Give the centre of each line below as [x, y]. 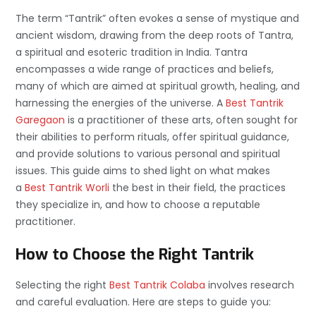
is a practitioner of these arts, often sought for [181, 120]
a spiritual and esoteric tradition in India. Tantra [132, 52]
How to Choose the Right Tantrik [135, 254]
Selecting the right [62, 285]
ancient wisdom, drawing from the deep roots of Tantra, [154, 35]
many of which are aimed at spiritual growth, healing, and [158, 86]
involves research [250, 285]
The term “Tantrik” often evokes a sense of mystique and [157, 18]
